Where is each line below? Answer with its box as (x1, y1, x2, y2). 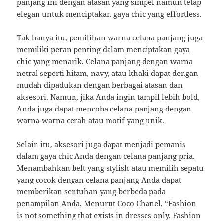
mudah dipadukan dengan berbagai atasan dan (17, 80, 183, 90)
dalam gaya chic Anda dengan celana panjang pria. (17, 151, 195, 161)
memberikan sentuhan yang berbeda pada (17, 186, 166, 197)
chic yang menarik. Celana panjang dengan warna (17, 56, 193, 67)
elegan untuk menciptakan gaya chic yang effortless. (17, 9, 202, 19)
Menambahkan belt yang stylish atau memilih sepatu (17, 163, 204, 173)
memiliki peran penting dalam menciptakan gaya (17, 44, 190, 55)
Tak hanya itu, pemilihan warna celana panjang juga (17, 33, 203, 43)
